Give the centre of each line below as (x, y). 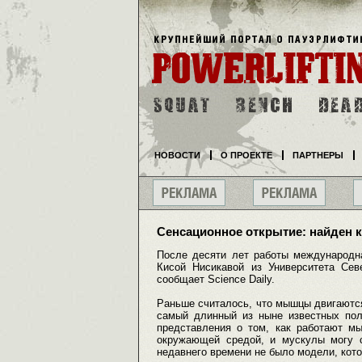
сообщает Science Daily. (216, 280)
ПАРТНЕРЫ (318, 155)
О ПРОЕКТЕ (246, 155)
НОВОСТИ (177, 155)
